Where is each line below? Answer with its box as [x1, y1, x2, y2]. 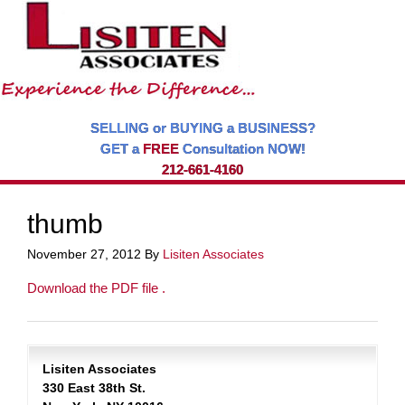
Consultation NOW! [178, 141, 306, 156]
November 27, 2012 [27, 247, 141, 261]
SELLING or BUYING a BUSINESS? [89, 120, 316, 136]
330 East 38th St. [42, 381, 146, 395]
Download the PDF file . [27, 280, 165, 296]
